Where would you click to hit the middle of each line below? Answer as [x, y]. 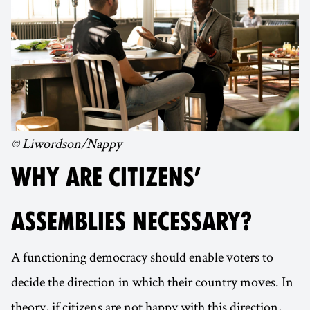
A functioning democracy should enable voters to [142, 257]
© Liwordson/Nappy [66, 144]
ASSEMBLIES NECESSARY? [131, 222]
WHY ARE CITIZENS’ [106, 178]
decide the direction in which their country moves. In [152, 282]
